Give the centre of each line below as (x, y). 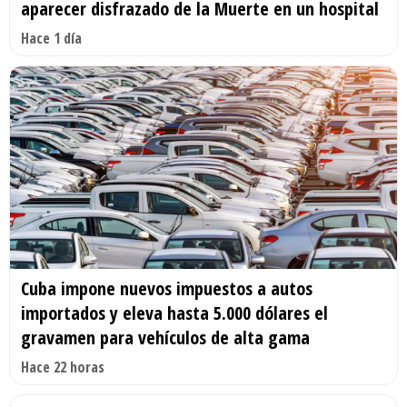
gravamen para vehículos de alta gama (165, 338)
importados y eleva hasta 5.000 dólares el (174, 313)
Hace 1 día (51, 38)
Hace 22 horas (63, 367)
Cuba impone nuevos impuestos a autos (167, 289)
